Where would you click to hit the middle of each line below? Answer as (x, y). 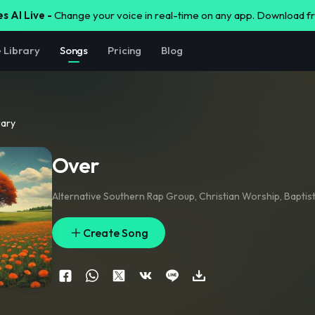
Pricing (125, 50)
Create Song (116, 233)
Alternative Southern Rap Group (123, 196)
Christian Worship (239, 196)
